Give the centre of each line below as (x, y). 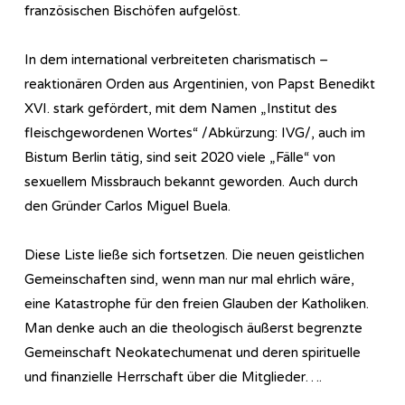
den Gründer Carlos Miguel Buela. (127, 206)
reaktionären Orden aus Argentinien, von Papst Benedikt (200, 84)
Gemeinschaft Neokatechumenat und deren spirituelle (193, 352)
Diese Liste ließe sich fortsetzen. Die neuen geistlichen (194, 254)
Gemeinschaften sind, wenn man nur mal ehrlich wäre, (189, 279)
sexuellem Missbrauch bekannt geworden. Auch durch (191, 181)
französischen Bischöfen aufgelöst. (132, 10)
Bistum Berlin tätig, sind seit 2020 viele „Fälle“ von (180, 157)
